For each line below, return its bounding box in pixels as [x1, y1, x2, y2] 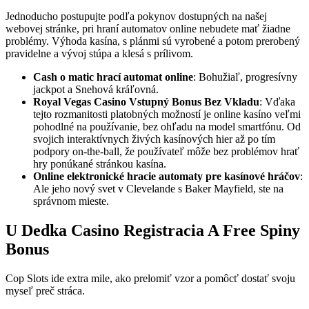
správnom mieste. [33, 195, 109, 208]
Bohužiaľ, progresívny [199, 71, 297, 83]
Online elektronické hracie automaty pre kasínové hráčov [33, 170, 300, 183]
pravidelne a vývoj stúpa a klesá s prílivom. [6, 48, 193, 60]
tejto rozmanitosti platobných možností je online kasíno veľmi [33, 108, 301, 121]
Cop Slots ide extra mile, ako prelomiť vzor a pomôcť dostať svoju [6, 272, 295, 285]
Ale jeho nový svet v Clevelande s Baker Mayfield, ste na [33, 183, 283, 195]
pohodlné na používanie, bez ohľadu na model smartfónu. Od [33, 121, 301, 133]
